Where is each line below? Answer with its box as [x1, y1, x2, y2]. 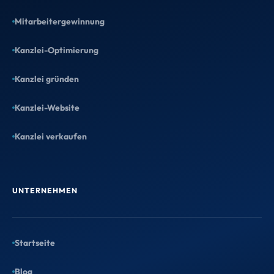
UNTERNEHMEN [12, 185, 78, 195]
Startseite [15, 237, 55, 248]
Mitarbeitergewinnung [15, 15, 105, 27]
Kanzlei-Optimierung [15, 44, 98, 56]
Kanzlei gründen [15, 73, 79, 84]
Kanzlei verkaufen [15, 130, 87, 142]
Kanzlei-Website [15, 102, 80, 113]
